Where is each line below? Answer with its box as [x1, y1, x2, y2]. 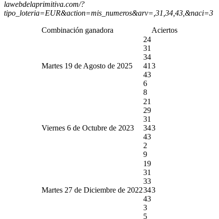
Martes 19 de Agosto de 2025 [42, 61, 132, 70]
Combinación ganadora [42, 25, 113, 34]
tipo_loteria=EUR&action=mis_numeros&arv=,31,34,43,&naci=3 [4, 8, 213, 17]
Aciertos [152, 25, 177, 34]
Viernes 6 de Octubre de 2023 [42, 123, 134, 132]
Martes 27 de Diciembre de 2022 [42, 185, 143, 194]
